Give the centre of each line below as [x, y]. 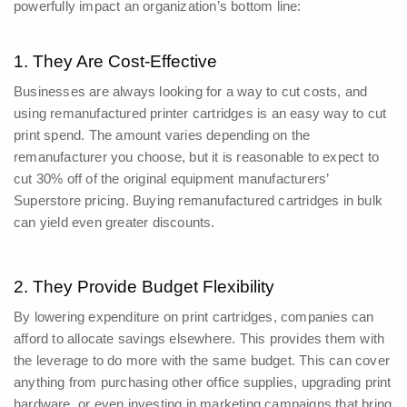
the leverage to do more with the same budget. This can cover [202, 361]
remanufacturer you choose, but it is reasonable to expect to [197, 157]
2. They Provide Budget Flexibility [144, 287]
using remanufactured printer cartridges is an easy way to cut [200, 114]
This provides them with [312, 339]
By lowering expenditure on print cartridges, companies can [194, 317]
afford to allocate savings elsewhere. [127, 339]
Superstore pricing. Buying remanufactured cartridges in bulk [199, 201]
